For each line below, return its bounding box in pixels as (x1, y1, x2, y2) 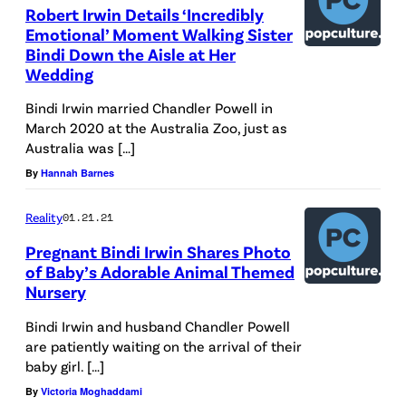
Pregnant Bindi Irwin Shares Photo (25, 241, 291, 263)
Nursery (25, 281, 86, 303)
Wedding (25, 63, 93, 84)
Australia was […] (25, 139, 135, 157)
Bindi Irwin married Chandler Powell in (25, 99, 273, 117)
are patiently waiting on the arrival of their (25, 336, 302, 354)
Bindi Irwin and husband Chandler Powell (25, 316, 290, 334)
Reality (25, 209, 63, 226)
